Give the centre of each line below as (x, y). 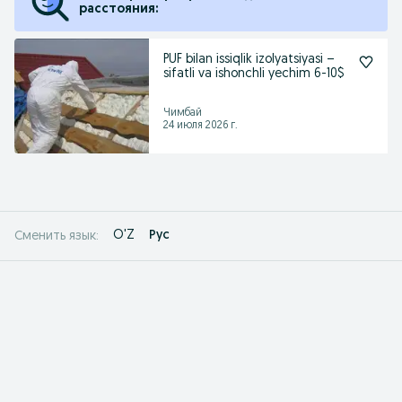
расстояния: (118, 9)
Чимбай (183, 113)
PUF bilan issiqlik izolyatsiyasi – (249, 60)
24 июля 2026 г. (201, 126)
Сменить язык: (57, 236)
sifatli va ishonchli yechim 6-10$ (254, 74)
